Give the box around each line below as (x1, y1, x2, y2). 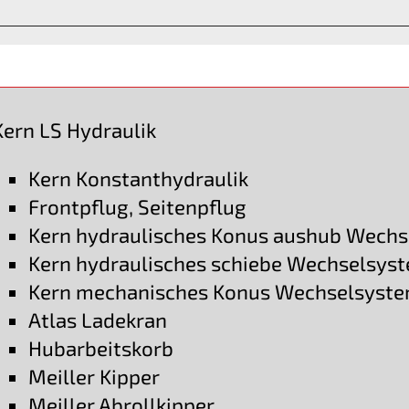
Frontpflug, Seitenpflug (28, 194, 247, 219)
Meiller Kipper (28, 364, 161, 390)
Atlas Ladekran (28, 308, 168, 333)
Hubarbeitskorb (28, 336, 174, 362)
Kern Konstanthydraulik (28, 165, 249, 191)
